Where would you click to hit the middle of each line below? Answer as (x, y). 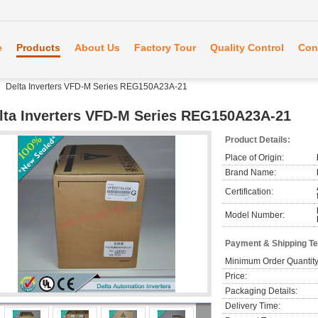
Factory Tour (165, 48)
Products (38, 48)
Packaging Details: (261, 291)
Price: (236, 276)
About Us (97, 48)
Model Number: (255, 215)
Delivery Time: (253, 306)
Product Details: (258, 140)
